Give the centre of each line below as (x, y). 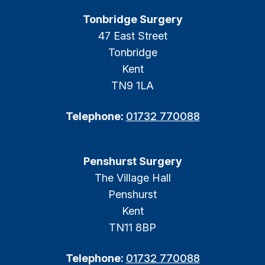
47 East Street (132, 36)
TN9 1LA (132, 85)
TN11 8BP (132, 227)
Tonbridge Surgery (132, 19)
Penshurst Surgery (132, 161)
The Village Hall (132, 178)
